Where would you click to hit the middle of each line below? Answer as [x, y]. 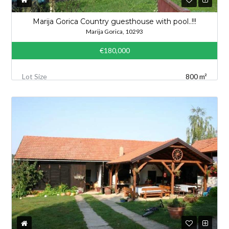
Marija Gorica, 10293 [114, 31]
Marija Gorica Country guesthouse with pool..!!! [114, 21]
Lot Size [35, 76]
